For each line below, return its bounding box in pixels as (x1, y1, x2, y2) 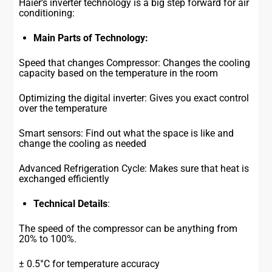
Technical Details (33, 198, 108, 210)
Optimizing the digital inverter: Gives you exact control (19, 92, 250, 104)
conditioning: (19, 7, 75, 19)
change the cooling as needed (19, 138, 147, 150)
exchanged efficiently (19, 173, 110, 185)
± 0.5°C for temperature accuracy (19, 258, 160, 270)
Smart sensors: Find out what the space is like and (19, 127, 234, 140)
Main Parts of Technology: (33, 32, 149, 44)
